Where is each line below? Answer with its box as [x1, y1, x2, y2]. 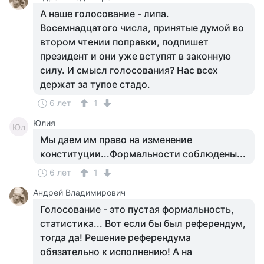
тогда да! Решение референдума [40, 232, 191, 243]
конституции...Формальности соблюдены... [40, 148, 246, 160]
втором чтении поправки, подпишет [40, 36, 209, 48]
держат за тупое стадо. [40, 78, 150, 90]
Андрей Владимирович [33, 187, 126, 197]
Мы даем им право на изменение [40, 134, 192, 146]
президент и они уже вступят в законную [40, 50, 231, 62]
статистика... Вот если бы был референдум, [40, 217, 246, 229]
